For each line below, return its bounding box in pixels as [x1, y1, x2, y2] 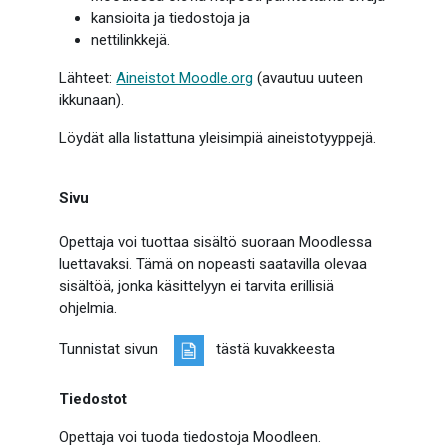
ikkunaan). [59, 91, 125, 109]
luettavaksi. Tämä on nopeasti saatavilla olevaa [59, 255, 368, 273]
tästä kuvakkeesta [204, 340, 336, 359]
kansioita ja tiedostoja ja [91, 9, 251, 27]
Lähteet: [59, 69, 117, 87]
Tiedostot [59, 390, 128, 408]
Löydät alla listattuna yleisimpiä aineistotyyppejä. [59, 129, 377, 147]
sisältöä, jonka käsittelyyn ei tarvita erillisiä [59, 277, 335, 295]
